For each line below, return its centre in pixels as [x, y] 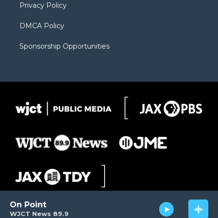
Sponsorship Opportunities [64, 46]
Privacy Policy [43, 6]
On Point [28, 205]
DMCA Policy [42, 26]
